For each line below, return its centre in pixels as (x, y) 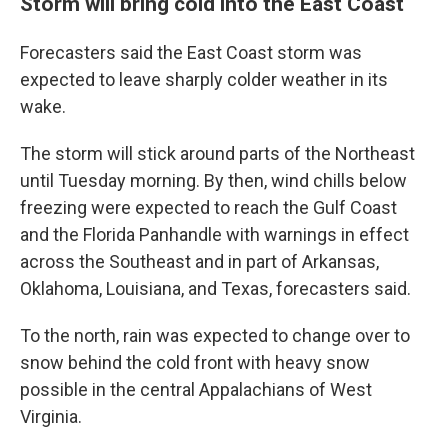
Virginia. (51, 416)
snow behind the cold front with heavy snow (195, 362)
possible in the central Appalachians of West (196, 389)
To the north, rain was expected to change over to (215, 335)
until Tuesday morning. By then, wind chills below (213, 180)
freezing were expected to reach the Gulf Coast (208, 207)
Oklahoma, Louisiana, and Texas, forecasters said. (215, 288)
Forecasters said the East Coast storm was (191, 52)
